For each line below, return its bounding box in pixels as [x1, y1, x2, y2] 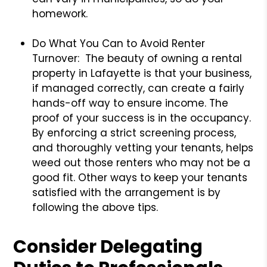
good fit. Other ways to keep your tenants [32, 170, 248, 185]
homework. [32, 6, 88, 21]
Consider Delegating [13, 234, 203, 259]
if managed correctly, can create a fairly [32, 80, 245, 95]
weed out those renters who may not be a [32, 155, 251, 170]
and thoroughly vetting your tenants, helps [32, 140, 254, 155]
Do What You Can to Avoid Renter [32, 36, 206, 51]
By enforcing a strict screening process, [32, 125, 237, 140]
